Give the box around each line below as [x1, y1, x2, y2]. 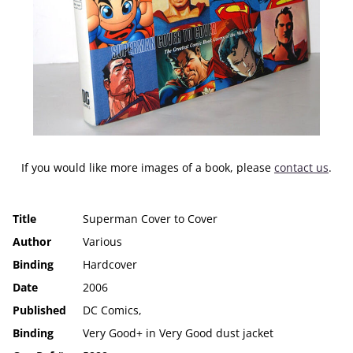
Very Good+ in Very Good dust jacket [83, 325, 273, 340]
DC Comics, [83, 302, 145, 318]
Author [13, 233, 51, 249]
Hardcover [83, 256, 137, 272]
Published [13, 302, 66, 318]
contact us [274, 159, 329, 175]
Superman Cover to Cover [83, 210, 217, 226]
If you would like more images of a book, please [21, 159, 274, 175]
